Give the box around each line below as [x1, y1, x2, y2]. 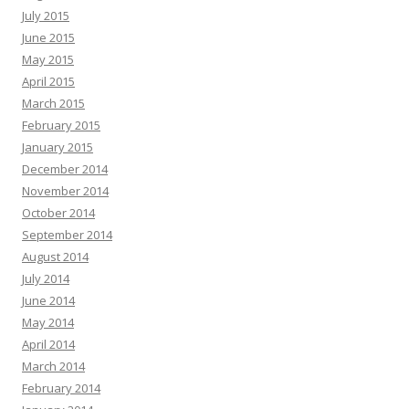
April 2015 [22, 72, 75, 89]
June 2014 [22, 291, 75, 309]
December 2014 [22, 160, 108, 177]
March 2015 [22, 94, 85, 111]
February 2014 [22, 379, 100, 396]
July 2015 [22, 6, 69, 24]
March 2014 [22, 357, 85, 374]
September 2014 [22, 225, 112, 243]
